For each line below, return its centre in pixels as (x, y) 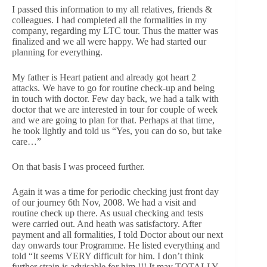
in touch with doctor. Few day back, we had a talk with (115, 99)
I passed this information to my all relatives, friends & (112, 10)
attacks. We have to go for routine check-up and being (113, 88)
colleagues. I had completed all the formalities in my (109, 20)
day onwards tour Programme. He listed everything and (116, 246)
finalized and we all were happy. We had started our (109, 42)
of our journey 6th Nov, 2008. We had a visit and (104, 203)
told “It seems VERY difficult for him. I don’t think (108, 256)
